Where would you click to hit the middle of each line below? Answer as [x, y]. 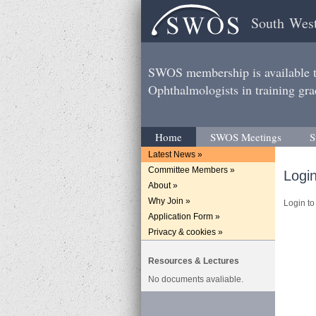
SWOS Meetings [245, 137]
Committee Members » [191, 170]
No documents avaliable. [195, 279]
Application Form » [184, 217]
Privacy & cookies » [185, 232]
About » [163, 186]
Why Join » [169, 201]
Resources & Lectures [193, 261]
